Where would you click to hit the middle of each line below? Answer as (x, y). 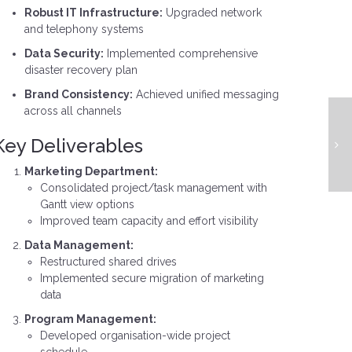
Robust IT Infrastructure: (93, 13)
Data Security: (64, 53)
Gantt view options (87, 204)
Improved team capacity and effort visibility (149, 221)
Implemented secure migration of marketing (152, 278)
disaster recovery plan (81, 70)
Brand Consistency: (78, 94)
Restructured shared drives (108, 262)
